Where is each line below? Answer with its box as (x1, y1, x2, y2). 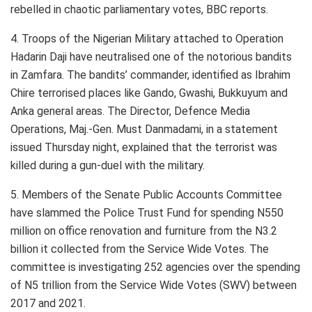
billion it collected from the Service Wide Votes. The (10, 242, 269, 256)
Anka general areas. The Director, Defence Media (10, 104, 250, 118)
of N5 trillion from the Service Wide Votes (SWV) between (10, 278, 297, 292)
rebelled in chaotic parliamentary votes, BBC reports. (10, 2, 268, 16)
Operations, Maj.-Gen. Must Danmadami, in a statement (10, 122, 278, 136)
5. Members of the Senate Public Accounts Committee (10, 187, 282, 201)
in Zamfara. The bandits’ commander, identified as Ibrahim (10, 68, 290, 81)
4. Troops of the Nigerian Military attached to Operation (10, 31, 283, 45)
